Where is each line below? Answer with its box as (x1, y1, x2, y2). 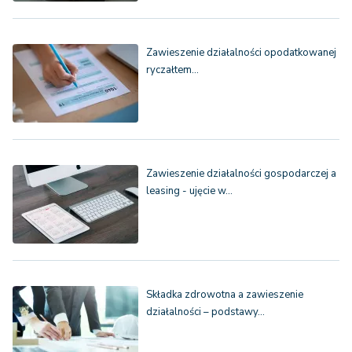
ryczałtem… (146, 63, 199, 78)
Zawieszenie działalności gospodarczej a (146, 167, 336, 181)
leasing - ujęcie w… (146, 184, 233, 199)
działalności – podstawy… (146, 305, 265, 320)
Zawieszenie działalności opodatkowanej (146, 46, 336, 60)
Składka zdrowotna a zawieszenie (146, 288, 303, 302)
